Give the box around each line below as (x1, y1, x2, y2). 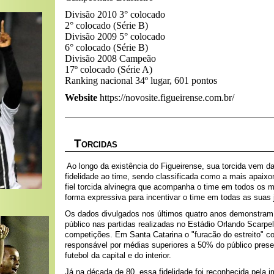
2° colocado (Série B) (65, 20, 148, 31)
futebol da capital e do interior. (65, 251, 171, 260)
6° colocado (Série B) (65, 42, 148, 53)
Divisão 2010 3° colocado (65, 9, 165, 20)
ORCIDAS (81, 140, 117, 149)
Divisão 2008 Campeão (65, 53, 156, 64)
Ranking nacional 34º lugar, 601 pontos (65, 75, 217, 86)
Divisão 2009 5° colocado (65, 31, 165, 42)
